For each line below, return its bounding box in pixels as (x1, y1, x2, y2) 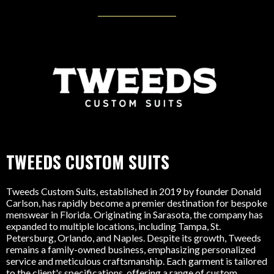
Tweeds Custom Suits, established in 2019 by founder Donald (6, 185, 261, 197)
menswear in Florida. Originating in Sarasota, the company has (6, 209, 263, 220)
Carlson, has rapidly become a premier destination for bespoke (6, 197, 267, 209)
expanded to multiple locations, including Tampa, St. (6, 220, 221, 232)
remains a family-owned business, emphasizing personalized (6, 243, 256, 255)
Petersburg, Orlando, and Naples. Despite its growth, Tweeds (6, 232, 261, 243)
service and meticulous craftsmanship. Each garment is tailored (6, 255, 267, 267)
